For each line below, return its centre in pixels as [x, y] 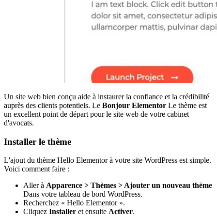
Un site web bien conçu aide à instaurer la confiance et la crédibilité [107, 96]
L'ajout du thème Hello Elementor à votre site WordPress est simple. [108, 160]
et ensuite [92, 212]
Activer [121, 212]
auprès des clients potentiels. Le [53, 105]
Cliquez [36, 212]
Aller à [35, 186]
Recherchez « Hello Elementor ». [74, 203]
